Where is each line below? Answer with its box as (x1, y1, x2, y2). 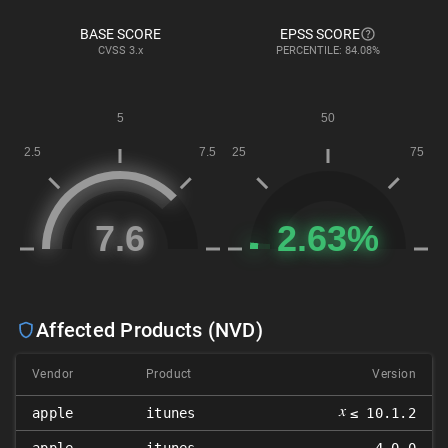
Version (372, 367, 416, 381)
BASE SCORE (79, 26, 161, 42)
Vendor (32, 367, 74, 381)
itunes (146, 405, 196, 421)
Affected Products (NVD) (36, 318, 263, 342)
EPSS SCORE (280, 26, 360, 42)
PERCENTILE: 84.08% (276, 44, 380, 57)
